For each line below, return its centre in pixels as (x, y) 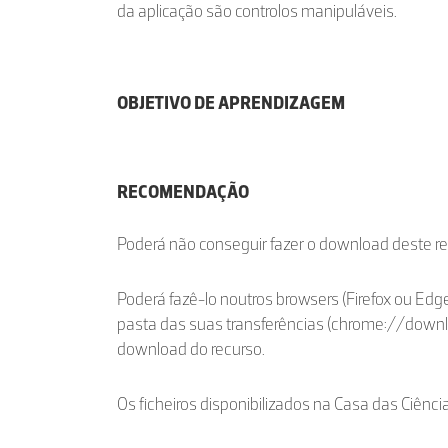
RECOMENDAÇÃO (183, 192)
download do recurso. (191, 349)
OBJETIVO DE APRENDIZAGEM (231, 103)
